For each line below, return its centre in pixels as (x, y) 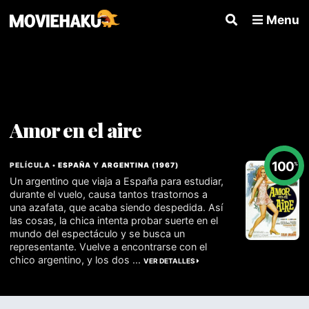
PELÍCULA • (34, 165)
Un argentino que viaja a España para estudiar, (117, 181)
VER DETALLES (170, 260)
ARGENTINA (126, 165)
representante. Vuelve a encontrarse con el (109, 246)
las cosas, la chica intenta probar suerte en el (114, 220)
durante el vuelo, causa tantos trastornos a (109, 194)
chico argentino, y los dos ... (77, 259)
